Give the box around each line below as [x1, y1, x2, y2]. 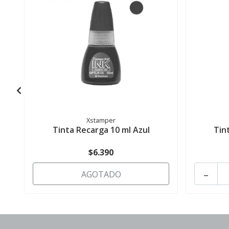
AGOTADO [81, 169, 121, 180]
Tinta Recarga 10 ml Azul [52, 124, 150, 136]
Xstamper [86, 116, 116, 125]
